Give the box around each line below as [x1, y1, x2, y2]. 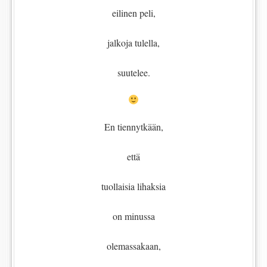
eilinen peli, [111, 7, 156, 20]
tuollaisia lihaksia [101, 180, 166, 193]
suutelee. [117, 66, 150, 79]
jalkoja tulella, [107, 36, 160, 49]
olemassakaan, [106, 240, 161, 253]
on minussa [112, 210, 155, 223]
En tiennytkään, [104, 120, 163, 133]
